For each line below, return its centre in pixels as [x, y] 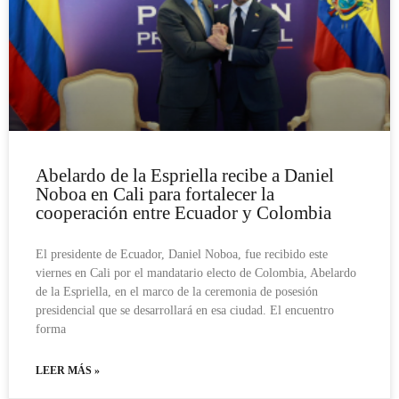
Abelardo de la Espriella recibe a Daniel [185, 175]
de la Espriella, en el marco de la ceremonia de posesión [177, 291]
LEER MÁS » [68, 370]
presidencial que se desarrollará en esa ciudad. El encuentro [185, 310]
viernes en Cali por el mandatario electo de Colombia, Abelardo [196, 273]
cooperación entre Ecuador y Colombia [183, 212]
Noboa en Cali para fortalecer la [155, 194]
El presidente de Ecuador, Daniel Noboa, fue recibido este [182, 254]
